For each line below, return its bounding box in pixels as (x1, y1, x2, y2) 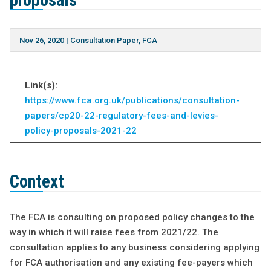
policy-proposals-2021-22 (24, 125, 137, 137)
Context (9, 171, 64, 192)
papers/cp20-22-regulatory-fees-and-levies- (24, 110, 218, 122)
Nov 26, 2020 (19, 36, 64, 45)
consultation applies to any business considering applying (9, 242, 260, 253)
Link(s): (24, 80, 57, 91)
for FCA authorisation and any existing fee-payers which (9, 257, 253, 269)
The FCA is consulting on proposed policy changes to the (9, 212, 255, 223)
